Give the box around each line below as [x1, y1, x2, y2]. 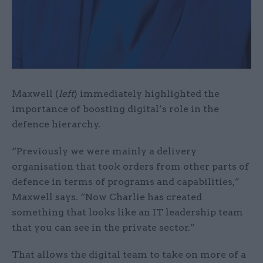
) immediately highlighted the [74, 87, 220, 99]
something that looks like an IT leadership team [12, 206, 243, 218]
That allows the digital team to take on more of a [12, 248, 246, 260]
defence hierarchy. [12, 118, 100, 130]
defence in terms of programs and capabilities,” [12, 176, 240, 187]
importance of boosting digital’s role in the [12, 103, 219, 114]
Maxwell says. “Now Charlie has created [12, 191, 202, 203]
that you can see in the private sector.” [12, 221, 195, 233]
